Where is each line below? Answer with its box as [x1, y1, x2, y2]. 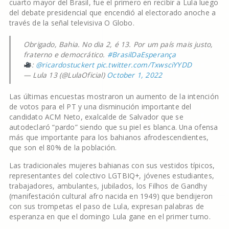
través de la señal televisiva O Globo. [9, 18, 134, 28]
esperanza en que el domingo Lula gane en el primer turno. [9, 212, 211, 221]
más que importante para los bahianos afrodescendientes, [9, 132, 209, 142]
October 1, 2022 [107, 70, 163, 80]
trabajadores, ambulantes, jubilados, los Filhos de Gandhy [9, 181, 207, 191]
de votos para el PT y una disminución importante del [9, 102, 192, 111]
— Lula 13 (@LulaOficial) [23, 70, 107, 80]
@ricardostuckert [36, 60, 95, 70]
